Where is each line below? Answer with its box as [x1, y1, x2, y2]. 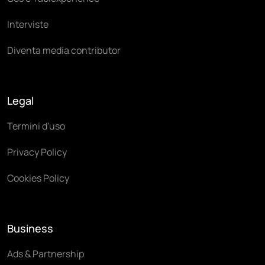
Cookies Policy [7, 171, 69, 185]
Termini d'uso [7, 119, 65, 132]
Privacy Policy [7, 145, 67, 159]
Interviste [7, 17, 49, 31]
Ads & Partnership [7, 247, 84, 260]
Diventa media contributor [7, 43, 121, 57]
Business [7, 221, 53, 235]
